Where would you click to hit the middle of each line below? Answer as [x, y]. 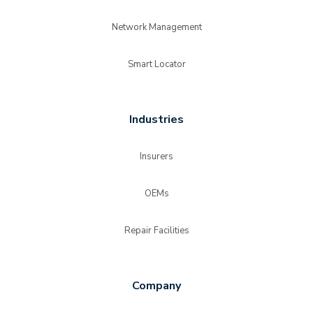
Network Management [156, 28]
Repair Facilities [156, 231]
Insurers [156, 157]
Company [156, 286]
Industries [156, 120]
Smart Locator [156, 65]
